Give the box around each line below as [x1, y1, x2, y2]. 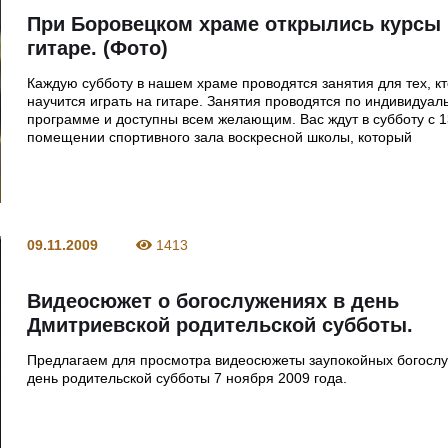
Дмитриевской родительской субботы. [27, 313, 414, 336]
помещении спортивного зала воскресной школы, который [27, 128, 413, 145]
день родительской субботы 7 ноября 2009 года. [27, 369, 348, 386]
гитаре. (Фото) [27, 36, 169, 59]
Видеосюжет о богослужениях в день [27, 289, 400, 312]
